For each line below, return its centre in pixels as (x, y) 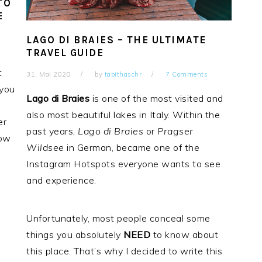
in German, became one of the (133, 147)
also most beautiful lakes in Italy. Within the (123, 114)
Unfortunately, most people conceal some (118, 218)
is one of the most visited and (156, 98)
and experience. (61, 180)
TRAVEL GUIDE (65, 52)
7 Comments (187, 74)
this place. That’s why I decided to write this (125, 251)
